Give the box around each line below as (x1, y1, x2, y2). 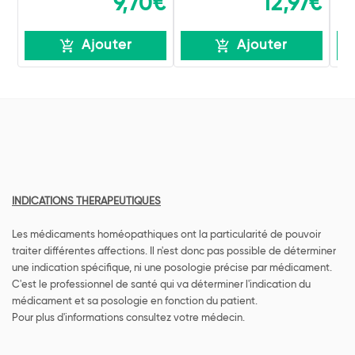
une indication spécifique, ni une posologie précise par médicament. (12, 263, 332, 274)
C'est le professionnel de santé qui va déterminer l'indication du (12, 280, 311, 291)
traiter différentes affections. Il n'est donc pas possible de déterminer (12, 246, 336, 258)
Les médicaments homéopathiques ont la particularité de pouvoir (12, 230, 321, 241)
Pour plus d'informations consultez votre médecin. (12, 313, 245, 324)
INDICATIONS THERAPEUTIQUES (12, 197, 161, 208)
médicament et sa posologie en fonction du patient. (12, 296, 258, 307)
